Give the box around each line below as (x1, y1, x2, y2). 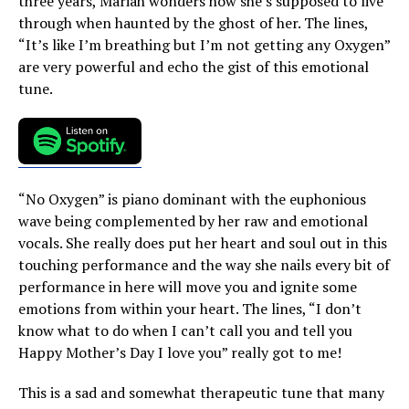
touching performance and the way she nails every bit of (18, 254, 390, 275)
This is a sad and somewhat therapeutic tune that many (18, 382, 384, 403)
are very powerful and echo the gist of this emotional (18, 57, 369, 77)
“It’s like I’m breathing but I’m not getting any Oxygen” (18, 35, 390, 55)
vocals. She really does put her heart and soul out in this (18, 232, 387, 253)
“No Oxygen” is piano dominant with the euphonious (18, 188, 366, 209)
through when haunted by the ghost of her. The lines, (18, 13, 368, 33)
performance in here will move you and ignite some (18, 276, 357, 297)
